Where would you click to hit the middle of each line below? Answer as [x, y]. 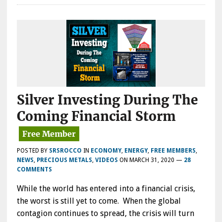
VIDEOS [106, 160]
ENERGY [136, 150]
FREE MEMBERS [173, 150]
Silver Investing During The [107, 100]
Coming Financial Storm [96, 116]
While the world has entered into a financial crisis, [106, 188]
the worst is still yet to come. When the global [99, 201]
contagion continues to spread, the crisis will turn [105, 213]
